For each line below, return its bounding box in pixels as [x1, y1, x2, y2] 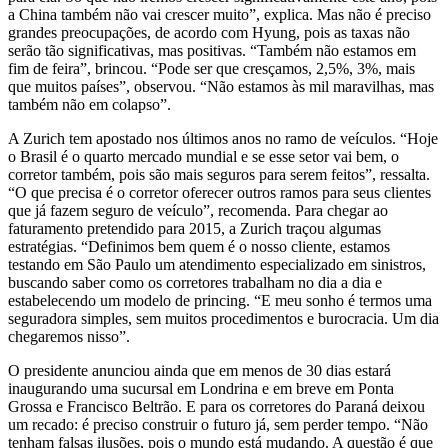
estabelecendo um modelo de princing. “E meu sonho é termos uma [8, 291, 432, 309]
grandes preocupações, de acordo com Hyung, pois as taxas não [8, 23, 410, 41]
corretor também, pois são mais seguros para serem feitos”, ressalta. [8, 165, 430, 183]
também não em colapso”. [8, 95, 171, 113]
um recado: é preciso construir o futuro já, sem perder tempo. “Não [8, 415, 428, 433]
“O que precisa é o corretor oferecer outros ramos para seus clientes [8, 183, 431, 201]
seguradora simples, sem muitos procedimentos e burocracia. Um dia [8, 309, 439, 327]
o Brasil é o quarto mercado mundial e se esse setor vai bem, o [8, 147, 399, 165]
